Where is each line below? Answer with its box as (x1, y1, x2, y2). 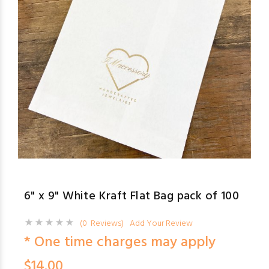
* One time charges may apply (24, 231, 216, 254)
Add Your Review (130, 217, 193, 231)
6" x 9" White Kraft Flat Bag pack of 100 (24, 187, 239, 206)
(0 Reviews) (80, 217, 124, 231)
